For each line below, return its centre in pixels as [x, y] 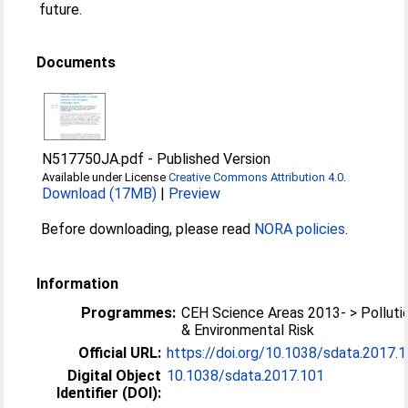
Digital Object [115, 375]
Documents [76, 62]
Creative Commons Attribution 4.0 [256, 177]
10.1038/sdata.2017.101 [246, 375]
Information [78, 283]
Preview [195, 193]
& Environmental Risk [248, 330]
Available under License [106, 177]
